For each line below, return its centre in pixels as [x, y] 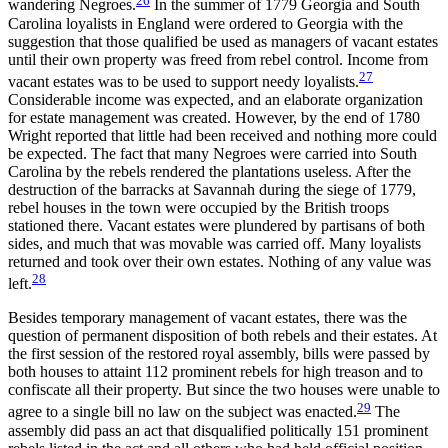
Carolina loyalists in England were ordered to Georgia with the [205, 23]
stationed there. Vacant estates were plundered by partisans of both [216, 226]
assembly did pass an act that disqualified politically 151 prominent [218, 430]
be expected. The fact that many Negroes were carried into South [212, 154]
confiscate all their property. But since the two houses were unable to [224, 390]
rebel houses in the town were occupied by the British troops [198, 208]
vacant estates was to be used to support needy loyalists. [183, 82]
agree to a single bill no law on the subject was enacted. [182, 412]
